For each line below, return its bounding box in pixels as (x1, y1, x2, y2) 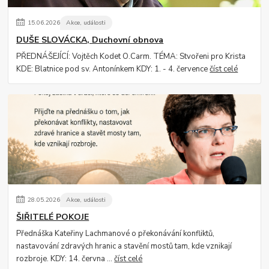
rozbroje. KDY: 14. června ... (16, 253, 115, 264)
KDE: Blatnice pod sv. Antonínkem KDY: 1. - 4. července (16, 63, 210, 74)
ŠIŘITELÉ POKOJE (16, 211, 89, 223)
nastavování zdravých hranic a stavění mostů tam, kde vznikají (16, 240, 232, 252)
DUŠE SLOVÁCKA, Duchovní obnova (16, 34, 164, 46)
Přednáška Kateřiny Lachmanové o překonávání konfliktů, (16, 228, 215, 239)
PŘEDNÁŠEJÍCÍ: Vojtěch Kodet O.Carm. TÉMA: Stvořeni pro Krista (16, 50, 246, 62)
